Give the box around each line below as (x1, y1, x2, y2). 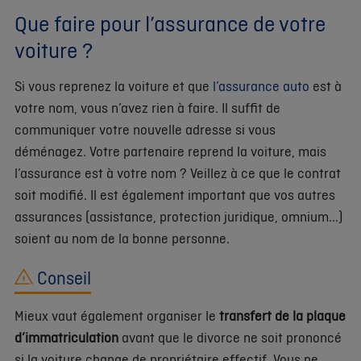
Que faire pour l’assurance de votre (15, 9, 326, 38)
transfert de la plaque (219, 306, 346, 325)
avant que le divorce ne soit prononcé (118, 328, 342, 346)
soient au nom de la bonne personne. (15, 228, 230, 247)
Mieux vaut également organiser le (15, 306, 219, 325)
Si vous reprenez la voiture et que (15, 76, 213, 95)
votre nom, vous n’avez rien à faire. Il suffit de (15, 98, 280, 117)
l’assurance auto (213, 76, 309, 95)
